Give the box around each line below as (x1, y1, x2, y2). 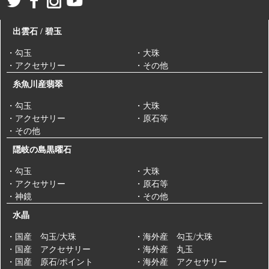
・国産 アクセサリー (7, 244, 91, 254)
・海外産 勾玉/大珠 (134, 232, 213, 241)
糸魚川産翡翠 (13, 79, 63, 89)
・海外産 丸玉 (134, 244, 193, 254)
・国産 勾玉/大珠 (7, 232, 76, 241)
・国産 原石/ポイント (7, 257, 93, 267)
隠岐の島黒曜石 (13, 145, 71, 154)
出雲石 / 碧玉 (13, 26, 62, 36)
